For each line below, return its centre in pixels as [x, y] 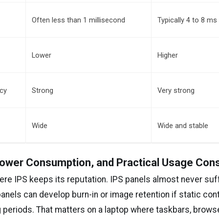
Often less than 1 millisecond [79, 20]
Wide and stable [183, 126]
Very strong [176, 91]
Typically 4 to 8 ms [187, 20]
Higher [168, 55]
